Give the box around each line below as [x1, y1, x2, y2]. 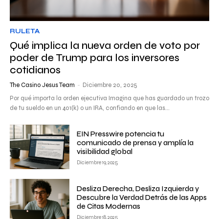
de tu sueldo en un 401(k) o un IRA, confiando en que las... [10, 104, 170, 112]
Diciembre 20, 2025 [83, 81, 137, 89]
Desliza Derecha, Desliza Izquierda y [77, 184, 199, 193]
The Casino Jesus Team [10, 81, 75, 89]
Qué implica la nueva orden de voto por [10, 39, 200, 52]
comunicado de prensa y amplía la [77, 138, 194, 147]
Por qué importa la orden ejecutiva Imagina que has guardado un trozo [10, 94, 209, 102]
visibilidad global [77, 147, 133, 156]
